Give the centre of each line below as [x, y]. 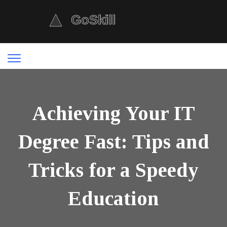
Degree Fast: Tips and [113, 142]
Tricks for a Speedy [113, 170]
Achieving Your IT [113, 113]
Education [113, 198]
